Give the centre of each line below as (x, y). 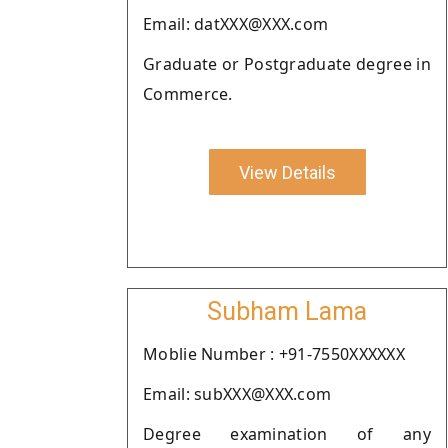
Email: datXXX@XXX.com (236, 24)
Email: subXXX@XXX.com (237, 394)
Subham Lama (287, 311)
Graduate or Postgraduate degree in (287, 64)
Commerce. (188, 94)
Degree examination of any (287, 434)
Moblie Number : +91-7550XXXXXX (274, 354)
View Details (287, 172)
